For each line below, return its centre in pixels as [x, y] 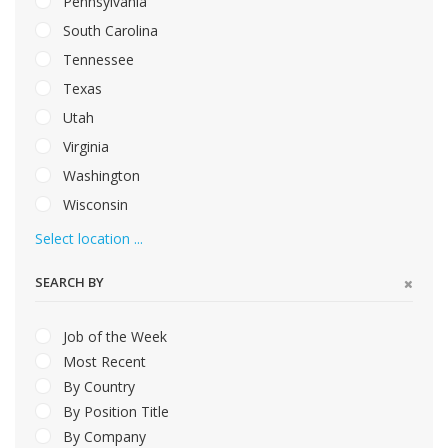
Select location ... [89, 239]
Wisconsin [93, 205]
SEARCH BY [69, 282]
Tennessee [96, 60]
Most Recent [102, 362]
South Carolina [108, 31]
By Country [97, 387]
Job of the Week [113, 337]
